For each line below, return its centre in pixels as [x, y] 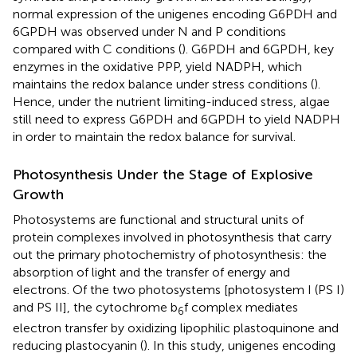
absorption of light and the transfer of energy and [151, 273]
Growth [38, 195]
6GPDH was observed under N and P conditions [149, 32]
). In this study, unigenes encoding [239, 346]
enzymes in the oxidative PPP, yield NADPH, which [157, 67]
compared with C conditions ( [97, 49]
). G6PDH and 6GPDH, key [258, 49]
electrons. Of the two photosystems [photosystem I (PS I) [178, 290]
